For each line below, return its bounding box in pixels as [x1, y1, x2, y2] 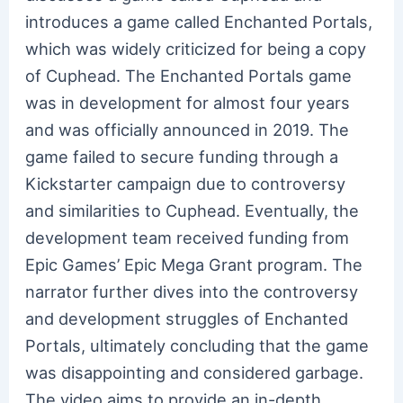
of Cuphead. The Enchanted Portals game [25, 65, 353, 85]
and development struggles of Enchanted [25, 308, 349, 328]
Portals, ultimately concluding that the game [25, 335, 370, 355]
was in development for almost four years [25, 92, 351, 112]
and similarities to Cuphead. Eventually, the [25, 200, 360, 220]
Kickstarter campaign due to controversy [25, 173, 346, 193]
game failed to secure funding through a [25, 146, 339, 166]
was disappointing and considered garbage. [25, 362, 364, 382]
